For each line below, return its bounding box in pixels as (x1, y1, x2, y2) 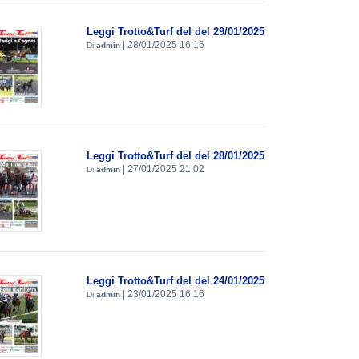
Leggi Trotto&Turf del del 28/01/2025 (86, 150, 264, 163)
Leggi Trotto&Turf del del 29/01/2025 (86, 25, 264, 38)
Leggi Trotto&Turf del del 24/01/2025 (86, 275, 264, 288)
